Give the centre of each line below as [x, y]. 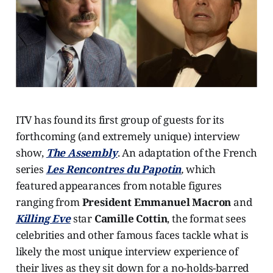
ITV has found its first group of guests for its [120, 120]
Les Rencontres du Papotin [114, 169]
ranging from [49, 202]
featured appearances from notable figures [119, 186]
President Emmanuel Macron [157, 202]
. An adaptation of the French [187, 153]
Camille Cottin [131, 219]
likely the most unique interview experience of [127, 252]
